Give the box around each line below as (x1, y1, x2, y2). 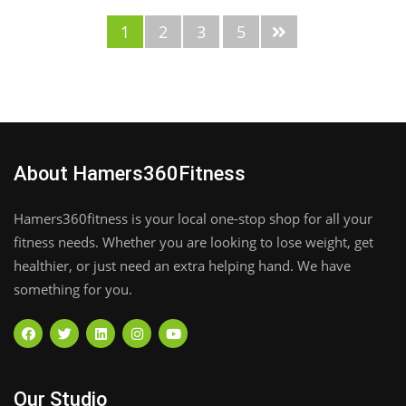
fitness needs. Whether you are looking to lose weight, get (14, 233, 373, 252)
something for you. (14, 280, 132, 299)
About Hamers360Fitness (14, 162, 246, 186)
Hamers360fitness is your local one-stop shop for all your (14, 209, 372, 228)
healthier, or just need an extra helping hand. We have (14, 256, 351, 275)
